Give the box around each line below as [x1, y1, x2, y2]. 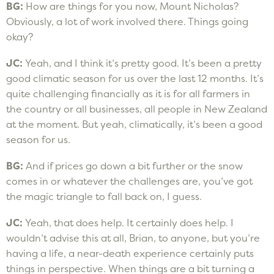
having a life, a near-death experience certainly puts [6, 246, 254, 259]
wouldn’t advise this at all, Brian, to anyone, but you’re [6, 231, 260, 244]
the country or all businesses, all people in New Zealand [6, 102, 267, 115]
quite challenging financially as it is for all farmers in [6, 87, 250, 100]
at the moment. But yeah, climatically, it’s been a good [6, 117, 262, 130]
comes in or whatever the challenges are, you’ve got [6, 174, 253, 187]
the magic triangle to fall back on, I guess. [6, 190, 202, 202]
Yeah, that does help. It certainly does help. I [25, 216, 234, 229]
